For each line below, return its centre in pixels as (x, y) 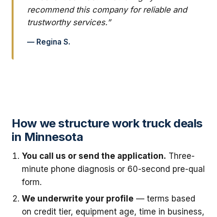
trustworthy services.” (69, 23)
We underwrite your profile (78, 198)
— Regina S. (49, 42)
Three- (181, 156)
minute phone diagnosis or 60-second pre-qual (114, 169)
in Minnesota (47, 137)
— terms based (165, 198)
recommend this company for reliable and (107, 10)
